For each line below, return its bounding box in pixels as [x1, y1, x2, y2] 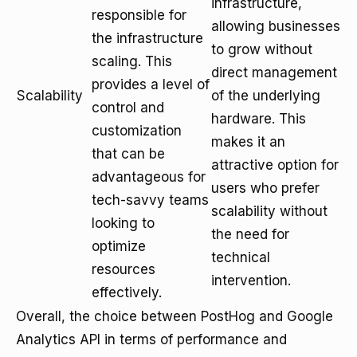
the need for [211, 226, 289, 242]
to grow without [211, 41, 312, 57]
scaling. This [92, 53, 172, 69]
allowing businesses [211, 18, 340, 34]
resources [92, 261, 155, 277]
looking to [92, 215, 155, 231]
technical [211, 249, 270, 265]
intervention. [211, 273, 291, 288]
